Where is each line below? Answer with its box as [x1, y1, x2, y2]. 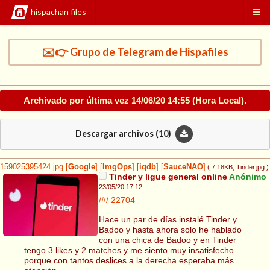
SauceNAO [163, 163, 203, 172]
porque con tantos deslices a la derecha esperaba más [24, 255, 234, 265]
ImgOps [102, 163, 132, 172]
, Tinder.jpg [233, 163, 265, 171]
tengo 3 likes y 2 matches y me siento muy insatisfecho [24, 245, 234, 255]
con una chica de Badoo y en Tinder [98, 234, 236, 245]
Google [68, 163, 95, 172]
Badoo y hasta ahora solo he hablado [98, 224, 242, 234]
